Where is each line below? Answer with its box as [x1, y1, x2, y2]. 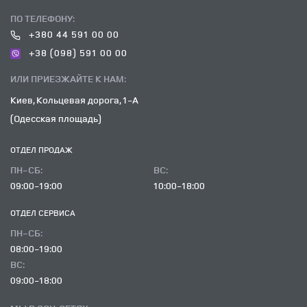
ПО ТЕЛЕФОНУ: [10, 12, 75, 25]
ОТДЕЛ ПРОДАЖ [10, 144, 73, 156]
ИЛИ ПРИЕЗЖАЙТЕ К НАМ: [10, 72, 126, 86]
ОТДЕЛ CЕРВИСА [10, 207, 75, 219]
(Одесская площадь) [10, 112, 101, 125]
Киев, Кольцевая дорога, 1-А [10, 93, 138, 107]
